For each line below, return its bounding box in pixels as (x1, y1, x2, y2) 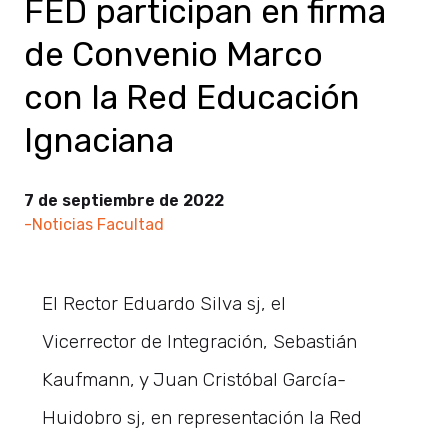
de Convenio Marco (24, 34, 323, 74)
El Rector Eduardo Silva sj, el (42, 291, 287, 315)
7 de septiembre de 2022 (24, 190, 224, 210)
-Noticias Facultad (24, 214, 164, 234)
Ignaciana (24, 120, 174, 160)
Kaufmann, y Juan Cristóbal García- (42, 367, 347, 391)
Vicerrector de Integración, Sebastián (42, 329, 358, 353)
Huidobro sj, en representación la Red (42, 405, 363, 429)
